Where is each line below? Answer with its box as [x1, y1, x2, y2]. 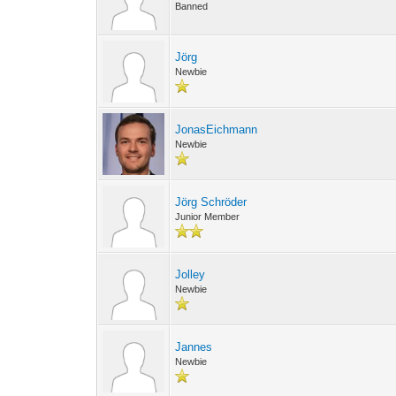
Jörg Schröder [175, 195, 247, 209]
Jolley [175, 268, 206, 281]
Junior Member [175, 211, 240, 222]
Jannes [175, 340, 213, 354]
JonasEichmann [175, 123, 258, 136]
